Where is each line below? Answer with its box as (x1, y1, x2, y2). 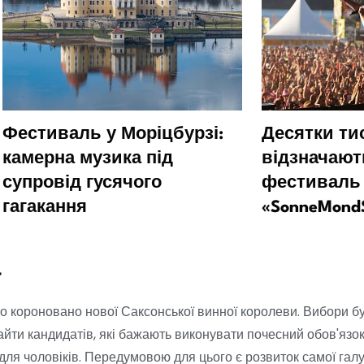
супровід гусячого (2, 175, 162, 193)
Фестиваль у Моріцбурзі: (2, 127, 223, 144)
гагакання (2, 200, 87, 217)
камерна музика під (2, 151, 173, 168)
